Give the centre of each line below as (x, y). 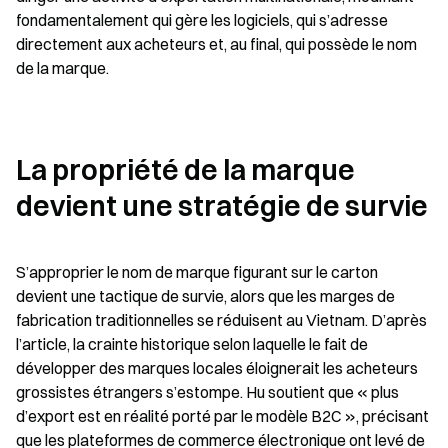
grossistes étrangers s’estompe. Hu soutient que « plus (207, 392)
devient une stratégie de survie (222, 206)
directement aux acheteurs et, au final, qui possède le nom (216, 44)
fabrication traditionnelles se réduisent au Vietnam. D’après (221, 320)
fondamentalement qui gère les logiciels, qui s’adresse (202, 20)
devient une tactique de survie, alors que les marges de (205, 296)
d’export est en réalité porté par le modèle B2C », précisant (222, 416)
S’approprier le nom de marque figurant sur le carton (197, 272)
